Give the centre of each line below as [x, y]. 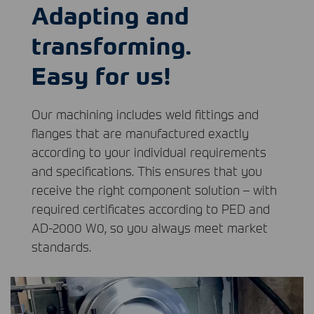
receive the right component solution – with [154, 189]
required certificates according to [127, 208]
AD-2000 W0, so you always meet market [150, 227]
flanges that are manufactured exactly [140, 132]
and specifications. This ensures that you [147, 170]
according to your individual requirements [149, 151]
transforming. [112, 45]
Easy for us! [101, 75]
